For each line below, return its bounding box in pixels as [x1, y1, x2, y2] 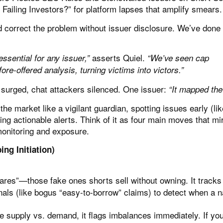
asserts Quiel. [90, 51, 147, 64]
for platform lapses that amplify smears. [71, 2, 222, 15]
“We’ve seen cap [147, 52, 209, 64]
